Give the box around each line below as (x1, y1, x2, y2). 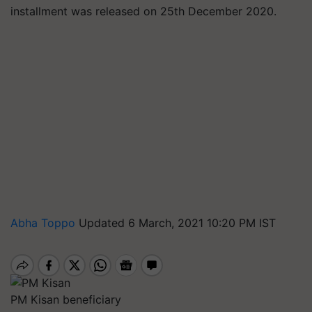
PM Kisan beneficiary (10, 292, 121, 306)
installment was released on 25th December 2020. (10, 4, 276, 18)
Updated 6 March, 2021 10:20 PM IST (79, 216, 276, 230)
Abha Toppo (10, 216, 79, 230)
